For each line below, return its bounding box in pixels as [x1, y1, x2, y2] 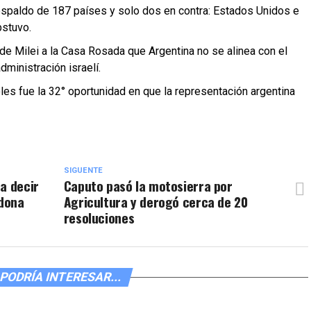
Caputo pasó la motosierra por [63, 176, 233, 196]
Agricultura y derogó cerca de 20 [63, 192, 248, 212]
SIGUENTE [63, 166, 103, 175]
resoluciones [63, 208, 135, 228]
